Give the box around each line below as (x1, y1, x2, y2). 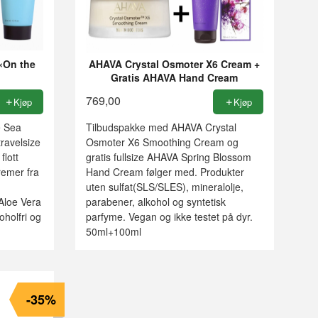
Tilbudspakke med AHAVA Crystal (85, 119, 236, 134)
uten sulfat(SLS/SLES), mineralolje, (85, 179, 243, 194)
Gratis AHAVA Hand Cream (111, 70, 238, 84)
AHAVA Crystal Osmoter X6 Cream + (89, 56, 261, 71)
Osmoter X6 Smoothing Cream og (85, 134, 238, 149)
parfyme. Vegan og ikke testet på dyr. (85, 209, 253, 224)
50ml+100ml (85, 224, 141, 238)
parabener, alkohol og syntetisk (85, 194, 226, 209)
